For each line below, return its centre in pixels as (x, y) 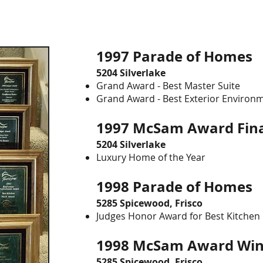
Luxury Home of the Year (151, 157)
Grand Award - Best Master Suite (168, 86)
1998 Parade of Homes (178, 187)
